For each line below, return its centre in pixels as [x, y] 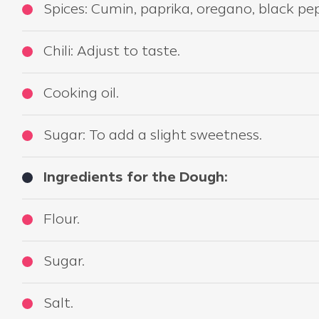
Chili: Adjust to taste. [112, 52]
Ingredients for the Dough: [136, 178]
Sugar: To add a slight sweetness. [153, 136]
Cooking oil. [81, 94]
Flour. [62, 220]
